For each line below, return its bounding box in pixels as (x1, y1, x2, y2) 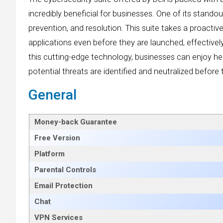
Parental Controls (34, 165, 96, 175)
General (28, 87, 77, 104)
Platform (34, 149, 65, 159)
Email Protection (34, 181, 93, 191)
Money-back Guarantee (34, 117, 117, 127)
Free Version (34, 133, 80, 143)
